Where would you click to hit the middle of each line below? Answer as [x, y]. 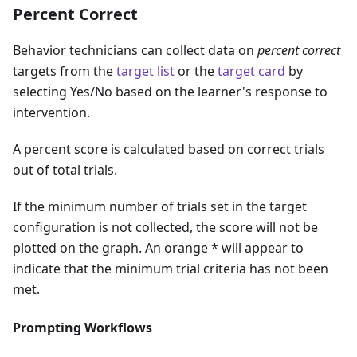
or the [196, 71]
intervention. [51, 112]
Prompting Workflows [82, 328]
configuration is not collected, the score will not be [165, 227]
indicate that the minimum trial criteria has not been [171, 269]
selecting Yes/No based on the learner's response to [170, 92]
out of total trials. [65, 170]
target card [251, 71]
